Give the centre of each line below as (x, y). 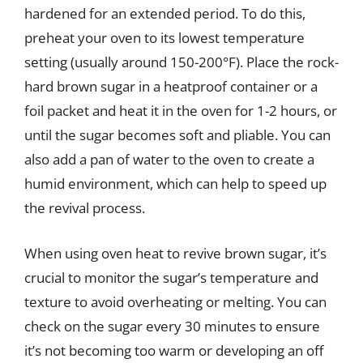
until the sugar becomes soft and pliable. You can (177, 135)
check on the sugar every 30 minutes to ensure (172, 326)
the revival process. (85, 208)
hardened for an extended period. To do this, (165, 13)
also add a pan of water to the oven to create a (169, 159)
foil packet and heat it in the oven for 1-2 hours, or (181, 111)
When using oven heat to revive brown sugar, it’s (175, 253)
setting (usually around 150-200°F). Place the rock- (181, 62)
